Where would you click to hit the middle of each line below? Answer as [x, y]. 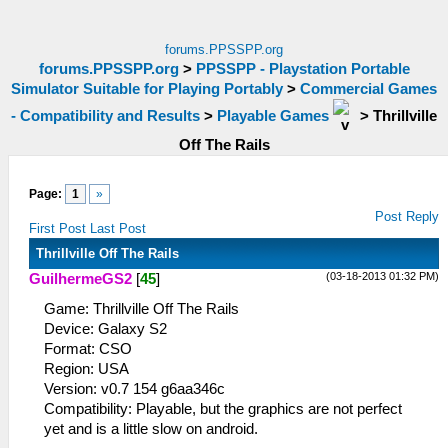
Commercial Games [368, 89]
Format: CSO [88, 349]
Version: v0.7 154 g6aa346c [134, 389]
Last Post [118, 228]
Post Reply [407, 216]
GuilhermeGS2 [80, 279]
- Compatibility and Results [105, 115]
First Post [57, 228]
